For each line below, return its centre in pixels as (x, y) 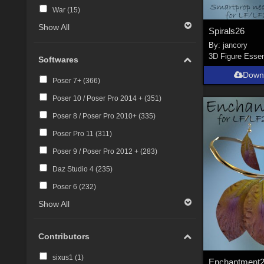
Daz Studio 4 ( (75, 169)
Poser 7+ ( (69, 81)
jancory (235, 45)
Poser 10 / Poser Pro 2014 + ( (99, 99)
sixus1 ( (65, 258)
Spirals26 (227, 31)
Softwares (59, 59)
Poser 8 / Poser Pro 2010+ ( (96, 116)
